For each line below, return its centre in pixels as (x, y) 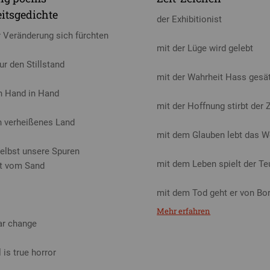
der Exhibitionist (190, 19)
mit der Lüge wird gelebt (205, 48)
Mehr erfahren (184, 211)
